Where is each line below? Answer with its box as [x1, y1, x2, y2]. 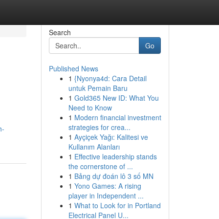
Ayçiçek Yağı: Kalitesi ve [74, 132, 148, 142]
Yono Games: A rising [74, 181, 141, 191]
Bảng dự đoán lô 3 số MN [74, 171, 153, 181]
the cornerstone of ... [68, 161, 133, 171]
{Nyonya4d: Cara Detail [74, 73, 147, 83]
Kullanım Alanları [68, 142, 120, 152]
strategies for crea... [68, 122, 131, 132]
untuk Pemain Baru [68, 83, 128, 93]
